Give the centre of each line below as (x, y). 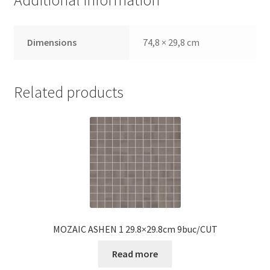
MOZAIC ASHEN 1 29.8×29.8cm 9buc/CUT (135, 229)
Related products (68, 92)
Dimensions (52, 42)
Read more (135, 253)
